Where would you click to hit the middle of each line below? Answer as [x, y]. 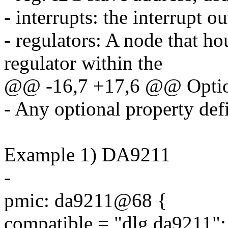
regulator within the [83, 63]
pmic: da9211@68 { [85, 201]
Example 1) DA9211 [87, 155]
